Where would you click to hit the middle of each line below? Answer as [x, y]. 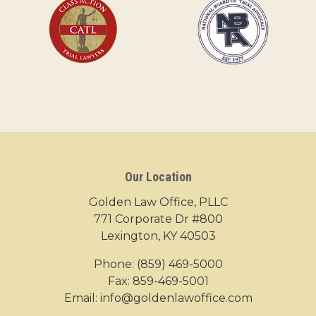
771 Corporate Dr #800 [158, 219]
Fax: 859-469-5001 [158, 281]
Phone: [115, 265]
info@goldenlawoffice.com [176, 298]
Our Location [158, 177]
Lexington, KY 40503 [158, 236]
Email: [82, 298]
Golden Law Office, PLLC [158, 202]
